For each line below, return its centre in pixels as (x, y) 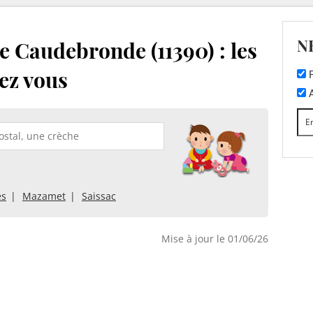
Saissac (99, 196)
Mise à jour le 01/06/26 (215, 238)
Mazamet (44, 196)
